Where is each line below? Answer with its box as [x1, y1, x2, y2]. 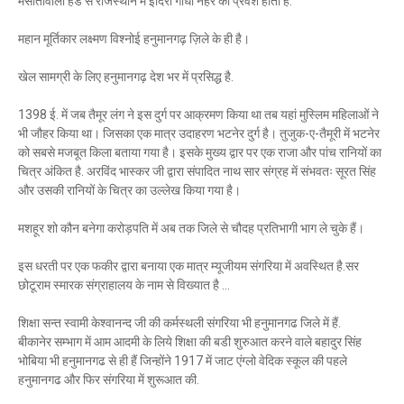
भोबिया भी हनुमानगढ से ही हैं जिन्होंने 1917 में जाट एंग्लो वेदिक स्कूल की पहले [18, 353, 347, 368]
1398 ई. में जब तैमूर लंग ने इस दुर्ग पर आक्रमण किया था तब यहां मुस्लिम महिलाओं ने [18, 107, 379, 122]
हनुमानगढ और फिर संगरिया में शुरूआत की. [18, 372, 199, 387]
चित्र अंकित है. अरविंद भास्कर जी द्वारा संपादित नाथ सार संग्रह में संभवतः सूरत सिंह [18, 164, 376, 179]
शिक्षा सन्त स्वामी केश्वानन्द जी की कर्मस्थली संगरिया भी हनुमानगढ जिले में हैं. [18, 316, 344, 330]
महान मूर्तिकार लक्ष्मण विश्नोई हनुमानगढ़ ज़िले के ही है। [18, 32, 250, 46]
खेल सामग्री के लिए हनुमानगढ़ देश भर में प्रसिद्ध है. [18, 69, 234, 84]
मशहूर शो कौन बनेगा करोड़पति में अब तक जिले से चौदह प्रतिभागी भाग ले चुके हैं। [18, 221, 364, 235]
